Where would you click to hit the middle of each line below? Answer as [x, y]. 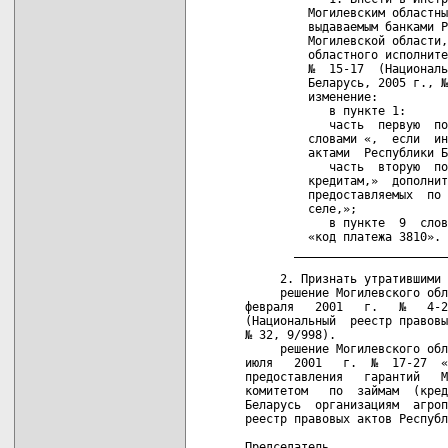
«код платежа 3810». [343, 236]
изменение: [311, 96]
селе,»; [301, 208]
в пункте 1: [325, 110]
